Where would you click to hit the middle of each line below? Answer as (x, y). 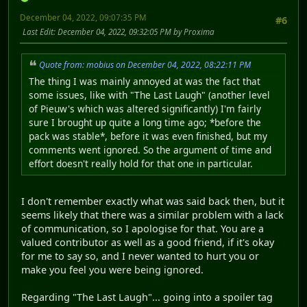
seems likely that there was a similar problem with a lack (152, 215)
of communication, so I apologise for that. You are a (143, 229)
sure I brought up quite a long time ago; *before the (145, 123)
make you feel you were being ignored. (112, 270)
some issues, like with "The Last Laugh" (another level (149, 95)
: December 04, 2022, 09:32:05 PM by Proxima (134, 32)
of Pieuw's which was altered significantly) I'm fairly (145, 109)
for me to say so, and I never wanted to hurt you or (140, 256)
